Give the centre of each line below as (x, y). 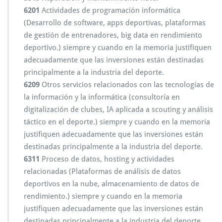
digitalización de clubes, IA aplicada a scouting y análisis (118, 110)
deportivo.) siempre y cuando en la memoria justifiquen (118, 48)
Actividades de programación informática (110, 10)
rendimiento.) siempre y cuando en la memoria (103, 196)
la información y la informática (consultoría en (102, 97)
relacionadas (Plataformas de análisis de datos (102, 171)
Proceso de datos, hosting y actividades (107, 159)
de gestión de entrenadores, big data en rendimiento (113, 35)
